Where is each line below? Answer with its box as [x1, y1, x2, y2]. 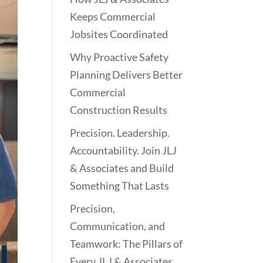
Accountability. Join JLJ [70, 143, 177, 157]
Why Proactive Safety [70, 50, 169, 63]
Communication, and [70, 219, 166, 232]
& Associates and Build [70, 161, 174, 174]
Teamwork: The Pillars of [70, 237, 183, 250]
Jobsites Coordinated [70, 27, 168, 41]
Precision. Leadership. [70, 126, 170, 139]
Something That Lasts [70, 178, 170, 192]
